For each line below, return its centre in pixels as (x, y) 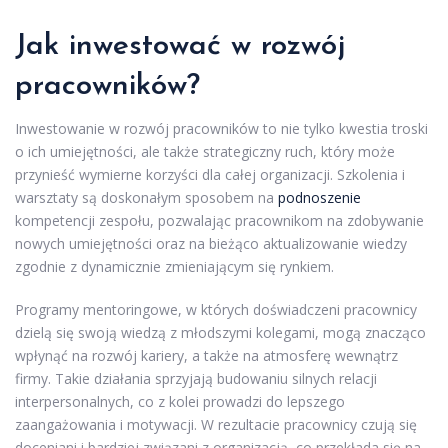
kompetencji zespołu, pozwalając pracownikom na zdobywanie (219, 220)
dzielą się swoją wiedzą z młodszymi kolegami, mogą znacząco (220, 332)
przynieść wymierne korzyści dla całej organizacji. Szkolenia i (210, 174)
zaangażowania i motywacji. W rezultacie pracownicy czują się (216, 424)
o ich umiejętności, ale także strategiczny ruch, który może (205, 151)
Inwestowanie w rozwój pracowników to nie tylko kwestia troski (221, 128)
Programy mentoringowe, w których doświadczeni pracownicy (216, 309)
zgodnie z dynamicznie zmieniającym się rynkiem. (174, 266)
